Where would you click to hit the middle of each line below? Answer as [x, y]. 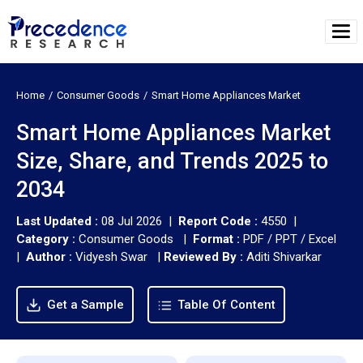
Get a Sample [83, 304]
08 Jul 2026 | [140, 221]
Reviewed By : [203, 256]
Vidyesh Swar [113, 256]
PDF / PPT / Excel [291, 239]
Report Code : [218, 221]
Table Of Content [225, 304]
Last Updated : [59, 221]
